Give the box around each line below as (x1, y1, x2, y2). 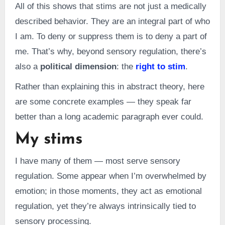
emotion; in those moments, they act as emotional (15, 186, 202, 196)
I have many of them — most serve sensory (15, 156, 180, 166)
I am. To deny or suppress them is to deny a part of (15, 32, 207, 42)
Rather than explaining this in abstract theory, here (15, 82, 204, 92)
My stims (15, 132, 82, 148)
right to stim (135, 62, 185, 72)
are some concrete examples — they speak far (15, 97, 191, 107)
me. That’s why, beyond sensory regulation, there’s (15, 47, 206, 57)
